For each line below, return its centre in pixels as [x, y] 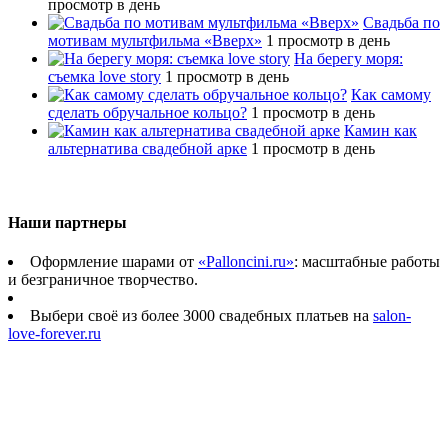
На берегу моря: [348, 59]
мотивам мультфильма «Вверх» [155, 41]
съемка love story [104, 77]
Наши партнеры [67, 222]
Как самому [391, 95]
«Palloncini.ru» [246, 261]
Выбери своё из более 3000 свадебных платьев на [201, 315]
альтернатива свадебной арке [147, 149]
